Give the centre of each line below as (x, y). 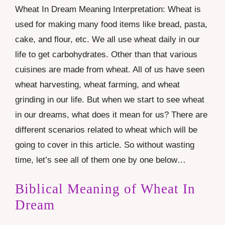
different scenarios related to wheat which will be (106, 130)
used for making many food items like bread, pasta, (111, 25)
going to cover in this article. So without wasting (105, 145)
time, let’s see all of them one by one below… (100, 160)
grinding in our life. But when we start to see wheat (110, 100)
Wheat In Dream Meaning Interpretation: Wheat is (108, 10)
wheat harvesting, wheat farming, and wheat (97, 85)
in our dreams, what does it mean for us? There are (111, 115)
